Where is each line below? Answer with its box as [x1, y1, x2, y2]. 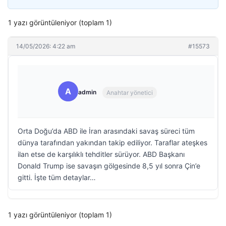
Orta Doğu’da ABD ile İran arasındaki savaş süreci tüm [18, 127, 195, 135]
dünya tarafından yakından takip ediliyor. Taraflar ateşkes [18, 138, 207, 147]
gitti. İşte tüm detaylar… [18, 173, 96, 182]
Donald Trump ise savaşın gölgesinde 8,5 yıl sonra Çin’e [18, 161, 200, 170]
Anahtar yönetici [106, 88, 153, 96]
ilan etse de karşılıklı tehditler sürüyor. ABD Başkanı [18, 150, 185, 158]
